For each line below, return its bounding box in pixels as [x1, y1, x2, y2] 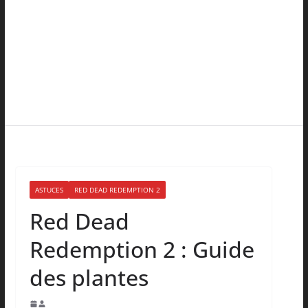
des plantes [29, 263, 148, 293]
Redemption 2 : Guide [29, 234, 254, 265]
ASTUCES [34, 185, 63, 195]
